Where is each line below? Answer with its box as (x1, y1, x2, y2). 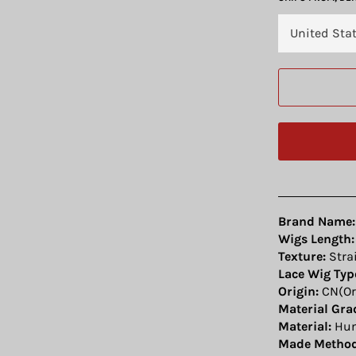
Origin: (278, 283, 319, 299)
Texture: (278, 248, 326, 264)
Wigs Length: (278, 230, 354, 246)
